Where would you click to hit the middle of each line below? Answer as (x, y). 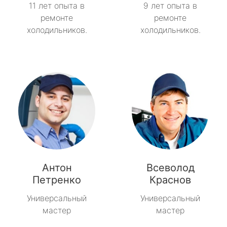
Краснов (170, 180)
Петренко (57, 180)
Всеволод (170, 167)
